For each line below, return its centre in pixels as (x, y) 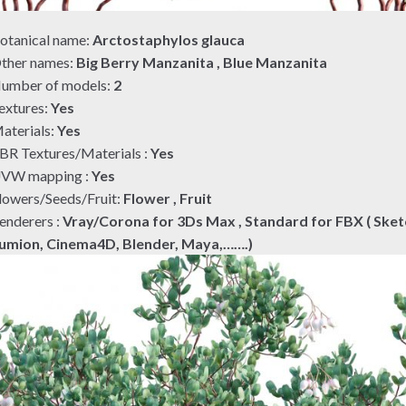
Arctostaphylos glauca (169, 40)
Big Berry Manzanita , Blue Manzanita (202, 63)
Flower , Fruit (168, 198)
